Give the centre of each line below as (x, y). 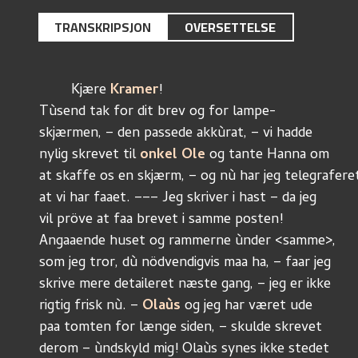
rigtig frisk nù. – (91, 306)
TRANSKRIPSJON (102, 27)
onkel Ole (173, 155)
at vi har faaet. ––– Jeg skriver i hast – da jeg (178, 199)
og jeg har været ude (249, 306)
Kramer (134, 91)
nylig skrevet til (89, 155)
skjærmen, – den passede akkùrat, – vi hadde (176, 134)
